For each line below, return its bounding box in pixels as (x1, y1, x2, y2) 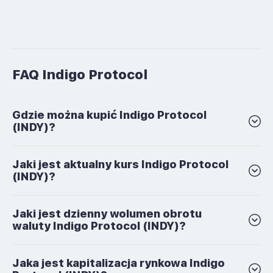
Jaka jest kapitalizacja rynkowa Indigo (12, 257, 225, 269)
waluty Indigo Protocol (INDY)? (12, 219, 186, 232)
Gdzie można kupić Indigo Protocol (12, 108, 207, 121)
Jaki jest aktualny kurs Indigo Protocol (12, 158, 229, 171)
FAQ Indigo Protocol (12, 66, 148, 82)
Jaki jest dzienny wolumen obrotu (12, 207, 202, 220)
